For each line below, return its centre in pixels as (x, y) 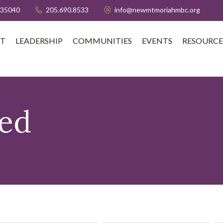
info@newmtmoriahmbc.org (157, 10)
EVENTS (157, 41)
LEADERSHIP (39, 41)
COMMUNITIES (102, 41)
